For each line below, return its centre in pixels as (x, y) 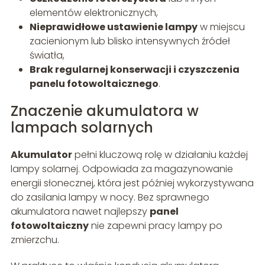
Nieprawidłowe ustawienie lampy (113, 27)
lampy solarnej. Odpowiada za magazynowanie (122, 169)
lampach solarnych (82, 128)
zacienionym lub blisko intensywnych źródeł (130, 41)
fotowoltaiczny (49, 226)
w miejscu (221, 27)
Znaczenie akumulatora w (104, 111)
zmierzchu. (35, 240)
